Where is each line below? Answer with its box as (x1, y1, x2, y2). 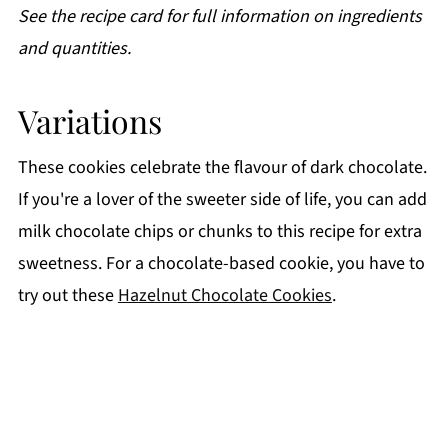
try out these (17, 283, 118, 309)
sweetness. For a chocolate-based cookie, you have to (17, 251, 425, 277)
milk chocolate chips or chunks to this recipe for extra (17, 219, 422, 245)
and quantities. (17, 36, 131, 62)
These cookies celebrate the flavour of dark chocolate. (17, 155, 427, 181)
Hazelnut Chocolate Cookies (117, 283, 332, 309)
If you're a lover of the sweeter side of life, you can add (17, 187, 427, 213)
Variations (17, 99, 162, 143)
